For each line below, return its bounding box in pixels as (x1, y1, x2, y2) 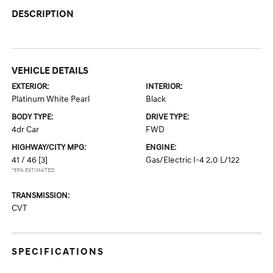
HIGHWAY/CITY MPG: (12, 143, 87, 153)
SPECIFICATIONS (12, 246, 105, 258)
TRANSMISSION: (12, 191, 70, 201)
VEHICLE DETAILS (12, 65, 89, 77)
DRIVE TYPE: (146, 112, 189, 122)
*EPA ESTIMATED (12, 167, 55, 174)
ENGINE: (146, 143, 176, 153)
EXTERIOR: (12, 82, 49, 92)
